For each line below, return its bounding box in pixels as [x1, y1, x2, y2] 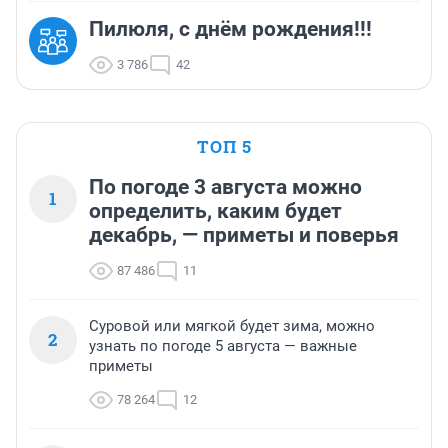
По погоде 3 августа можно [89, 174, 362, 199]
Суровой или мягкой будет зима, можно [89, 316, 375, 335]
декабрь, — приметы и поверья [89, 222, 399, 247]
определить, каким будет [89, 198, 342, 223]
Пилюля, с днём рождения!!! [89, 16, 372, 41]
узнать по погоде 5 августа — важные [89, 336, 357, 355]
